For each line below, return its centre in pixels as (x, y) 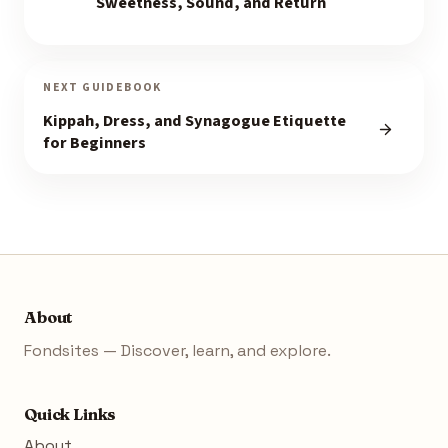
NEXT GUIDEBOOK (102, 88)
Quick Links (70, 413)
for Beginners (95, 142)
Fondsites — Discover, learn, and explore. (177, 350)
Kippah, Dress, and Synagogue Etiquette (195, 120)
